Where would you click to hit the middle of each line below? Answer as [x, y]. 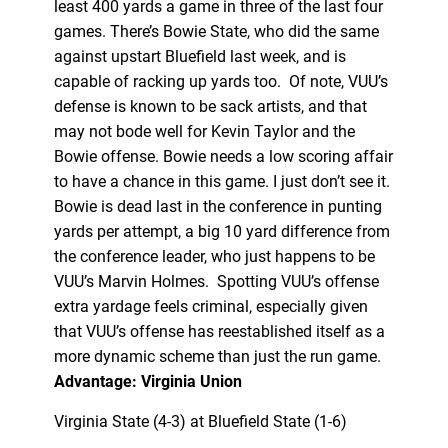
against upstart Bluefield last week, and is [199, 56]
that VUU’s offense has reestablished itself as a [219, 331]
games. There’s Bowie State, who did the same [216, 31]
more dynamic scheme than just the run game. [219, 356]
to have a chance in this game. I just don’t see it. [221, 181]
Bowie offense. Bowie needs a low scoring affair [223, 156]
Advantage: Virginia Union [147, 381]
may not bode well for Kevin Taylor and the [204, 131]
